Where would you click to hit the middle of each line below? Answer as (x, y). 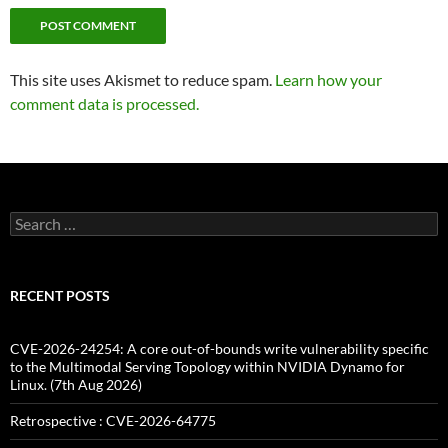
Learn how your (328, 80)
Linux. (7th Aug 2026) (76, 385)
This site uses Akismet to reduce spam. (142, 80)
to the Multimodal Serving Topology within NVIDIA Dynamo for (207, 367)
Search (30, 220)
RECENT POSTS (60, 296)
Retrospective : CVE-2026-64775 (113, 421)
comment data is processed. (104, 104)
